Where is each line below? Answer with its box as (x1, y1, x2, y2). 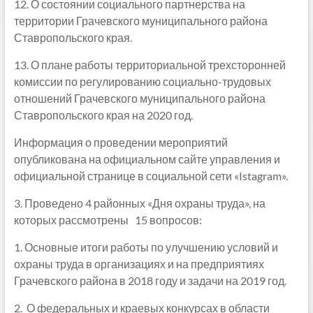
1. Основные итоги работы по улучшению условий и (13, 240, 278, 254)
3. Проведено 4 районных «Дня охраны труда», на (13, 196, 265, 210)
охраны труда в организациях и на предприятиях (13, 257, 264, 270)
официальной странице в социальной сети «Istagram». (13, 169, 288, 182)
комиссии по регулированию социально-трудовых (13, 75, 271, 88)
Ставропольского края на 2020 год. (13, 108, 193, 122)
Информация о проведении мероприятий (13, 136, 228, 149)
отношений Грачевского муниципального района (13, 92, 265, 105)
